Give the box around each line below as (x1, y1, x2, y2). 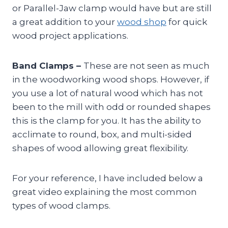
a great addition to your (12, 17, 117, 27)
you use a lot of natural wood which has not (12, 88, 203, 99)
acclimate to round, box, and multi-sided (12, 129, 192, 140)
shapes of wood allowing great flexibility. (12, 143, 188, 154)
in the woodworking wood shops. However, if (12, 74, 209, 85)
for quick (166, 17, 207, 27)
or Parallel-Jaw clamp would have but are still (12, 3, 212, 14)
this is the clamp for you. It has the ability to (12, 116, 201, 126)
